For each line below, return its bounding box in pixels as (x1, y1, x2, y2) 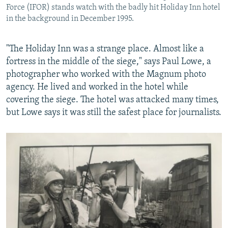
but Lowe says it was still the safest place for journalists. (6, 108, 221, 118)
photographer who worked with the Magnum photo (6, 70, 206, 80)
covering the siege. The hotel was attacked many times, (6, 95, 219, 105)
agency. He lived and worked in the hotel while (6, 82, 188, 93)
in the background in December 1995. (6, 15, 134, 23)
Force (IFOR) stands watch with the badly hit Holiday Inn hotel (6, 4, 220, 12)
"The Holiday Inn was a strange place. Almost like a (6, 44, 204, 54)
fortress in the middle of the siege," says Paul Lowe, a (6, 57, 211, 67)
